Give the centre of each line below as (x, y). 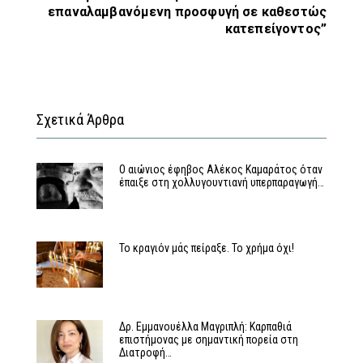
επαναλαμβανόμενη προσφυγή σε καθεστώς (187, 11)
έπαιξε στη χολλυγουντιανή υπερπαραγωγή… (221, 182)
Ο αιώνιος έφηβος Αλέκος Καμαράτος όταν (220, 169)
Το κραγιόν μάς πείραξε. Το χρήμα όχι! (206, 248)
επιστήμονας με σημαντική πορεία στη (208, 340)
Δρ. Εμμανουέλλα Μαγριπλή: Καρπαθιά (205, 327)
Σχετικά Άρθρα (80, 119)
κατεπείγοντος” (275, 28)
